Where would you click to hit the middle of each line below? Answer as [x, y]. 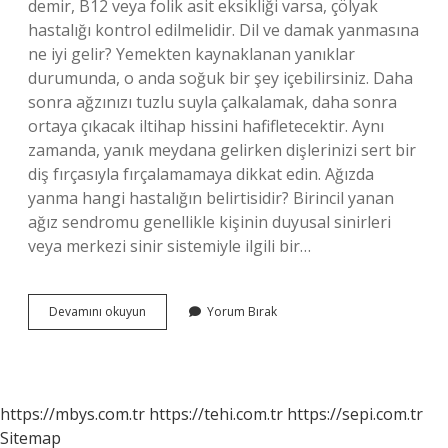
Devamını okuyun [97, 311]
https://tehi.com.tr [216, 414]
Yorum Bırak [242, 311]
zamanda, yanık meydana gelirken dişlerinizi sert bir [222, 150]
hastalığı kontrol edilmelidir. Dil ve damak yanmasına [223, 30]
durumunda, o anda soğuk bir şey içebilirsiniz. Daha [220, 78]
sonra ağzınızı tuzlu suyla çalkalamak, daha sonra [212, 102]
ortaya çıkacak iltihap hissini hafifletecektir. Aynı [206, 126]
